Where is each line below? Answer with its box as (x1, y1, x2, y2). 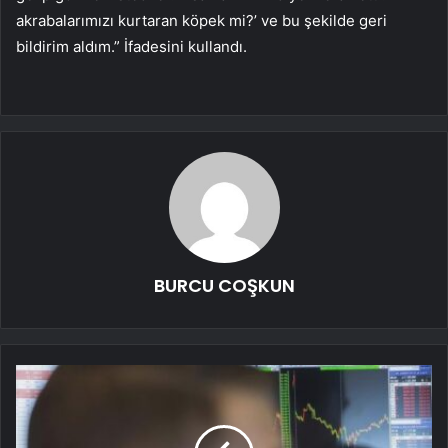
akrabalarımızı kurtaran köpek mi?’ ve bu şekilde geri (16, 11, 387, 31)
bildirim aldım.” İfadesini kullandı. (16, 37, 247, 57)
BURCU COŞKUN (153, 273, 295, 299)
